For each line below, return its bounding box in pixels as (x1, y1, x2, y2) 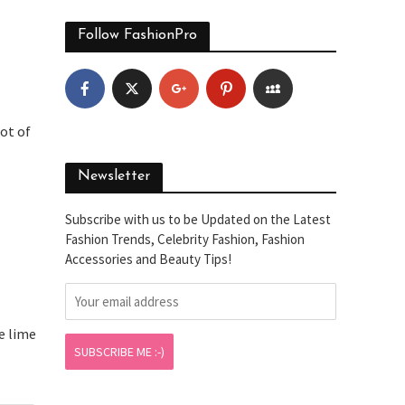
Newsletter (78, 169, 151, 184)
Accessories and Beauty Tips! (65, 250, 232, 268)
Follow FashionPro (78, 28, 198, 42)
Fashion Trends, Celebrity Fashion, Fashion (65, 231, 306, 248)
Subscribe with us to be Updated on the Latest (65, 211, 332, 228)
